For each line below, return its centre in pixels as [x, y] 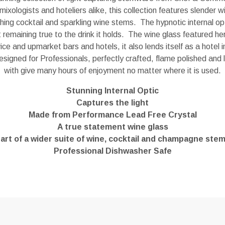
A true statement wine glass [113, 127]
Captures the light [113, 103]
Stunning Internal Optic [113, 91]
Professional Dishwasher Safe [113, 151]
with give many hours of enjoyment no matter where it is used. [113, 71]
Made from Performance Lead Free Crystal [113, 115]
